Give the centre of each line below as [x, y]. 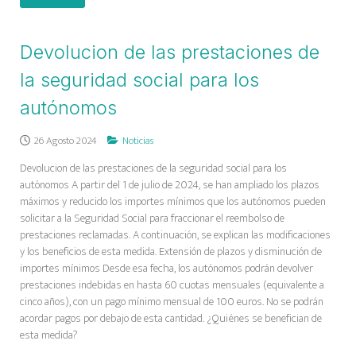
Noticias [138, 140]
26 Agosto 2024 [67, 140]
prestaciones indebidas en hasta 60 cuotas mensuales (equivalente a [172, 285]
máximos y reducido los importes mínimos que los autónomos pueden [173, 201]
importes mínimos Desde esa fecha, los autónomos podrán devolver [166, 268]
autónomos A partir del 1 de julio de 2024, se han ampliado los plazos [170, 185]
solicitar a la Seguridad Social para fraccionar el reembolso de [152, 218]
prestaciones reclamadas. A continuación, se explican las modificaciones [175, 235]
